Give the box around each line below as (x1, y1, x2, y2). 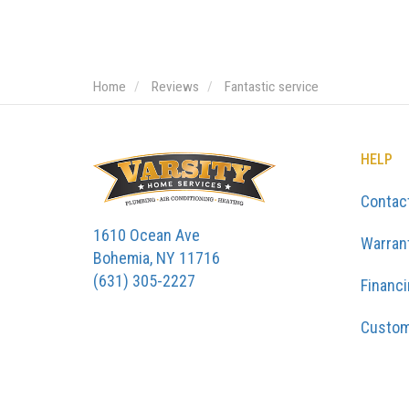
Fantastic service (225, 79, 319, 95)
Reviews (152, 79, 199, 95)
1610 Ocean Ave (93, 225, 200, 245)
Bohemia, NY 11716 (93, 248, 220, 267)
